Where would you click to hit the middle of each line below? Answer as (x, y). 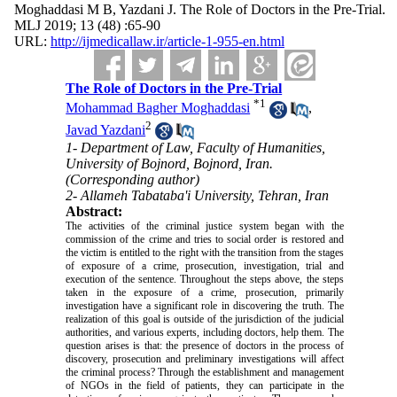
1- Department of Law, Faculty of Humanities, (196, 148)
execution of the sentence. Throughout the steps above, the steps (205, 280)
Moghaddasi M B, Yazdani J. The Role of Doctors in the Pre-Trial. (199, 9)
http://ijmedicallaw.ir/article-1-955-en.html (167, 41)
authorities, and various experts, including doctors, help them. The (205, 333)
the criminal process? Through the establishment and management (205, 373)
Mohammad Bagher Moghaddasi (158, 108)
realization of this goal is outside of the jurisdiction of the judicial (205, 319)
